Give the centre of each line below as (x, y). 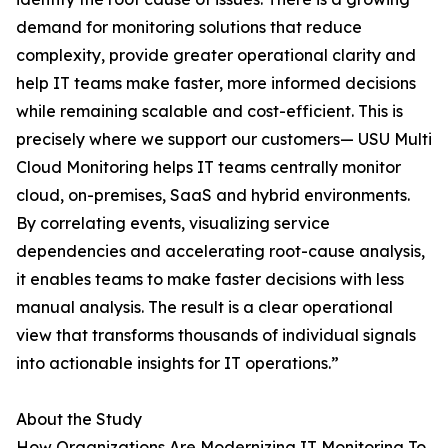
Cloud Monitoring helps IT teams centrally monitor (208, 167)
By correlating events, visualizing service (173, 223)
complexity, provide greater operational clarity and (216, 55)
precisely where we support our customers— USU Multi (224, 139)
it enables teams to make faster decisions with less (210, 279)
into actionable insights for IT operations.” (177, 363)
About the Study (79, 419)
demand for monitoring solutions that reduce (189, 27)
